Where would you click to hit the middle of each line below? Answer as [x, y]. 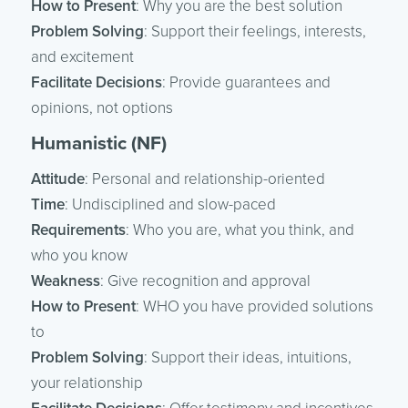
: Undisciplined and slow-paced [170, 205]
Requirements [78, 230]
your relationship [87, 383]
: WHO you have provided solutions [254, 307]
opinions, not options [102, 108]
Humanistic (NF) [98, 144]
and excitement [82, 57]
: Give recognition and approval [205, 281]
